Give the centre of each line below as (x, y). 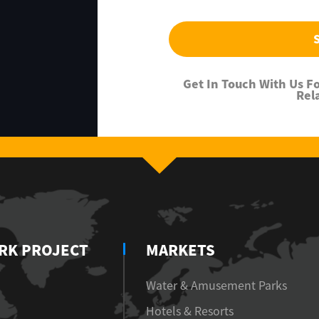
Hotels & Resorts (189, 311)
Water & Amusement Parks (216, 285)
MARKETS (180, 250)
